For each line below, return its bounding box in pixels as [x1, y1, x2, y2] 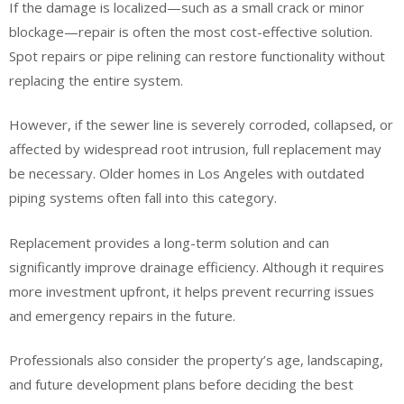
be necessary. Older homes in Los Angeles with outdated [9, 164, 364, 182]
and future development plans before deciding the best [9, 375, 353, 393]
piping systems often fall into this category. [9, 188, 277, 207]
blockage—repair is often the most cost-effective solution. [9, 22, 372, 41]
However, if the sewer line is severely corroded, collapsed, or [9, 115, 393, 133]
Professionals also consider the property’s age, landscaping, [9, 351, 383, 369]
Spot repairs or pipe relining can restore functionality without [9, 46, 385, 65]
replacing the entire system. [9, 70, 183, 89]
